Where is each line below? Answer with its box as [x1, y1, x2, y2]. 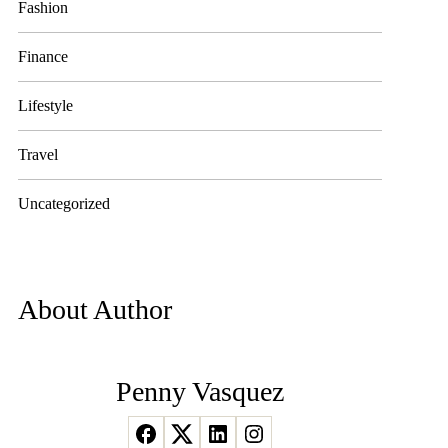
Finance [18, 48, 69, 65]
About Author [18, 294, 173, 325]
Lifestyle [18, 97, 74, 114]
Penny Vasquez [116, 376, 285, 407]
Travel [18, 146, 59, 163]
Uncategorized [18, 195, 111, 212]
